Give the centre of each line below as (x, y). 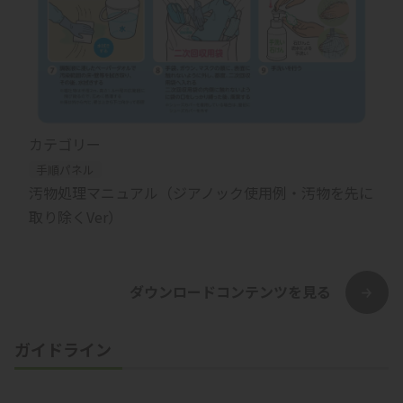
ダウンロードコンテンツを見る (230, 292)
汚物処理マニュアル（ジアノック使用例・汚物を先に (201, 192)
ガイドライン (63, 349)
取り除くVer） (76, 216)
